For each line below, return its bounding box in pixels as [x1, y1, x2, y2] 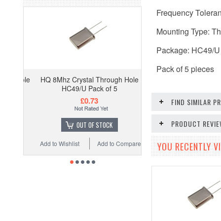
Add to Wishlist [33, 139, 73, 148]
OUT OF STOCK [69, 120, 106, 130]
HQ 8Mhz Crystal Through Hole [33, 74, 132, 85]
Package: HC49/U [156, 44, 220, 56]
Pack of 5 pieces [156, 63, 214, 74]
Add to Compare [90, 139, 134, 148]
